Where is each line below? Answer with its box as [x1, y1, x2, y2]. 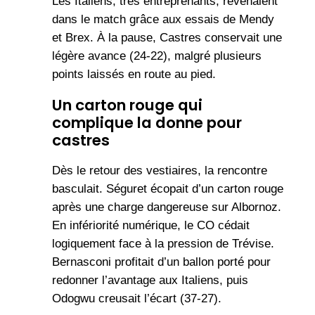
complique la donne [51, 112, 203, 134]
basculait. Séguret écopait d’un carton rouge [51, 182, 283, 196]
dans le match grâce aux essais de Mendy [51, 13, 274, 27]
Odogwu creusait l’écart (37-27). [51, 292, 221, 306]
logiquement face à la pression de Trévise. [51, 237, 274, 251]
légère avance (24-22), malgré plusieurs [51, 49, 262, 63]
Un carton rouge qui [51, 94, 202, 117]
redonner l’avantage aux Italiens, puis [51, 274, 248, 288]
